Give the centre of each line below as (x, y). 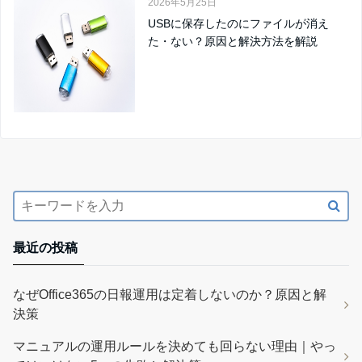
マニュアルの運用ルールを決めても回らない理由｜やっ (175, 346)
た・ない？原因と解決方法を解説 (233, 41)
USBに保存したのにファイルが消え (238, 23)
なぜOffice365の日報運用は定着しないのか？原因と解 (170, 294)
